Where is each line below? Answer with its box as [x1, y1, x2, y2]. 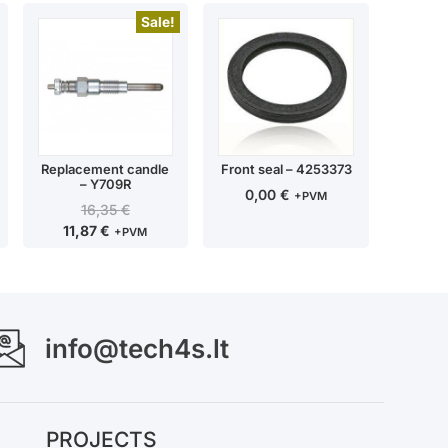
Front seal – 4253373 [220, 161, 352, 178]
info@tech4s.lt [45, 332, 230, 364]
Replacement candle [41, 161, 170, 178]
